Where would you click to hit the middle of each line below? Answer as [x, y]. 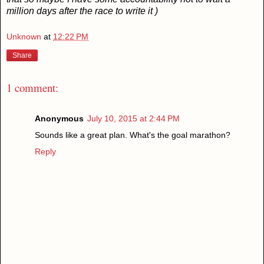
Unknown [24, 37]
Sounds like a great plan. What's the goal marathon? [133, 135]
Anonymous [59, 119]
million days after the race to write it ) [82, 11]
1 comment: [32, 87]
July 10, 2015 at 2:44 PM [133, 119]
